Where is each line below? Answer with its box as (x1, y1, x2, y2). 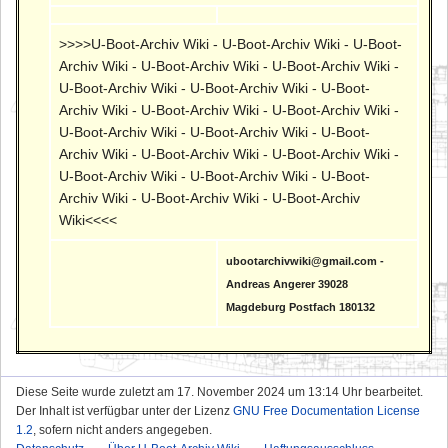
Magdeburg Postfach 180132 (226, 300, 376, 313)
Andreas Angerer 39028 (226, 277, 349, 290)
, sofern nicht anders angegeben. (33, 422, 212, 437)
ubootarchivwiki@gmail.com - (226, 254, 385, 267)
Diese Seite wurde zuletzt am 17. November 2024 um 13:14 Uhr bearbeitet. (16, 384, 423, 399)
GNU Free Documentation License (233, 403, 420, 418)
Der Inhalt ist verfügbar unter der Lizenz (16, 403, 233, 418)
